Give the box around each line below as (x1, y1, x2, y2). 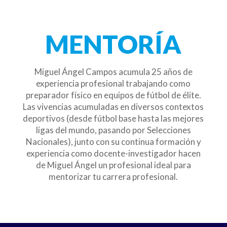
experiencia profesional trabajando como (36, 78, 191, 89)
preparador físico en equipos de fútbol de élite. (25, 90, 201, 101)
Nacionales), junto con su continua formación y (25, 136, 201, 147)
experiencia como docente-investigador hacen (26, 148, 201, 159)
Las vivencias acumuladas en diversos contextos (23, 101, 204, 112)
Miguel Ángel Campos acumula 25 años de (34, 66, 193, 78)
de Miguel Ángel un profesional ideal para (35, 160, 191, 171)
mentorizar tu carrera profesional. (49, 171, 178, 182)
